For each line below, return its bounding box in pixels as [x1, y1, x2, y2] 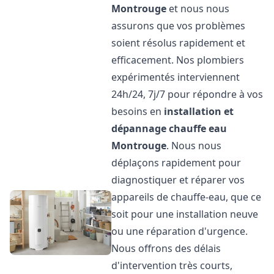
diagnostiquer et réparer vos [111, 173, 245, 187]
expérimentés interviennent [111, 70, 240, 84]
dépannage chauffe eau [111, 122, 228, 135]
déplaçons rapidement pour [111, 156, 242, 169]
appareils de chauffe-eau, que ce [111, 190, 262, 204]
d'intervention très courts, [111, 259, 233, 272]
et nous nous [166, 2, 230, 15]
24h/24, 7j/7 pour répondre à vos [111, 87, 264, 101]
